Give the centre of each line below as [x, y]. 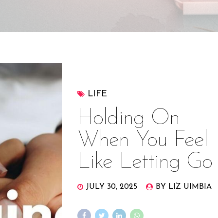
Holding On [129, 119]
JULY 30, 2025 [112, 187]
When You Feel [143, 141]
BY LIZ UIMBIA [184, 187]
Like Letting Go [145, 163]
